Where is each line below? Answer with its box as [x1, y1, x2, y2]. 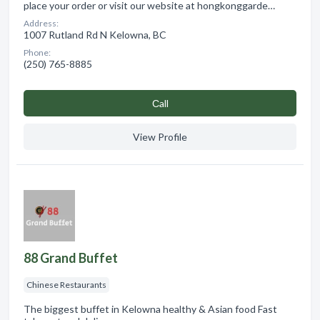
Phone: [24, 46, 51, 58]
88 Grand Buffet [24, 249, 118, 266]
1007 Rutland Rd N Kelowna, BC [24, 28, 166, 41]
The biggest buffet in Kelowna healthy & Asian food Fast [24, 302, 277, 315]
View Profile [133, 130, 187, 143]
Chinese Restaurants [26, 279, 106, 290]
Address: [24, 17, 59, 29]
